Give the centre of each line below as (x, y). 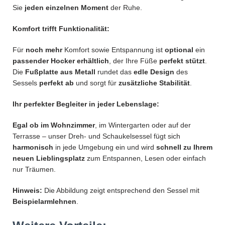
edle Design (154, 72)
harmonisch (33, 147)
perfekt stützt (182, 61)
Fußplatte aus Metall (60, 72)
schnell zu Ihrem (184, 147)
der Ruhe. (125, 8)
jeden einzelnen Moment (67, 8)
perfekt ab (57, 83)
